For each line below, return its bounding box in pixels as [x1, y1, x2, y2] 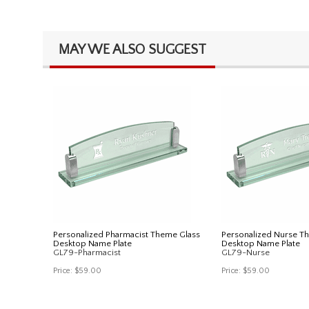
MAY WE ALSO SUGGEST [59, 41, 206, 57]
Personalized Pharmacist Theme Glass [53, 229, 200, 239]
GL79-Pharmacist [53, 247, 121, 257]
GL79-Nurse [221, 247, 270, 257]
